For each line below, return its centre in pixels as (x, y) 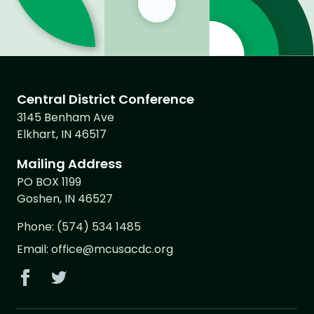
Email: (33, 250)
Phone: (35, 227)
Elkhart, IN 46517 (62, 135)
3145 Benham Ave (66, 118)
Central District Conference (105, 100)
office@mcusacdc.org (112, 250)
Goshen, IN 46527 (65, 199)
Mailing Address (69, 164)
